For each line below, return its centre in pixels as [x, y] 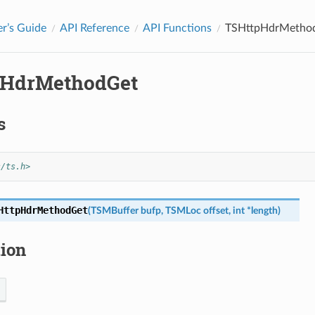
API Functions [177, 28]
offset [216, 210]
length [264, 210]
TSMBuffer [114, 210]
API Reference [94, 28]
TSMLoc [183, 210]
